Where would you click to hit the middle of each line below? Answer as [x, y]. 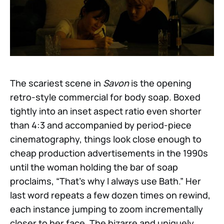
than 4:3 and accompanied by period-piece [101, 125]
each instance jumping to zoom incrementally [106, 209]
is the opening [161, 83]
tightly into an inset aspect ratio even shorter [106, 111]
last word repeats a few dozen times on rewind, [110, 195]
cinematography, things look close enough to [106, 139]
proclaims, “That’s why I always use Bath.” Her [105, 181]
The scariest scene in [56, 83]
